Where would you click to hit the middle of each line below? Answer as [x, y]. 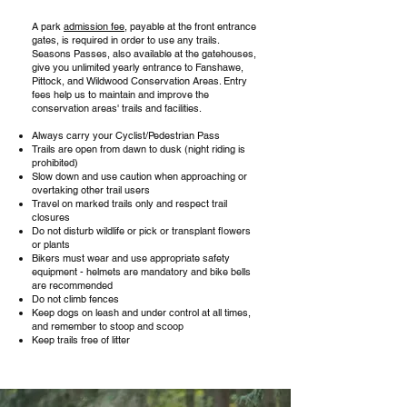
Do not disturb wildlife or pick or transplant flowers [141, 231]
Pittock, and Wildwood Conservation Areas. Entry [139, 81]
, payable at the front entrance [190, 26]
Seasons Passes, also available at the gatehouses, [144, 54]
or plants [51, 244]
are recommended [74, 285]
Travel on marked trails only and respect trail [129, 203]
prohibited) [55, 163]
